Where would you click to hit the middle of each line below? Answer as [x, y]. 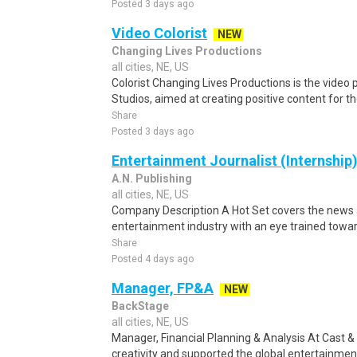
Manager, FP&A [163, 288]
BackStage [140, 306]
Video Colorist [159, 33]
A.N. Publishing [152, 178]
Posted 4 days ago [153, 259]
